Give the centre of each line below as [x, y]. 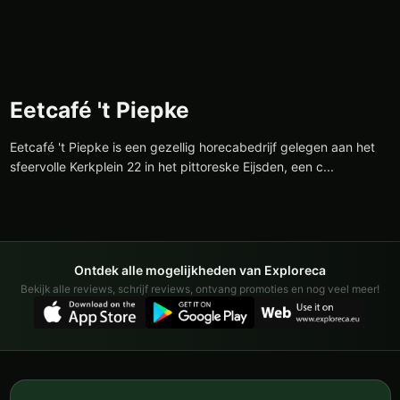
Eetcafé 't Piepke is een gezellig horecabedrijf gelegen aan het [192, 146]
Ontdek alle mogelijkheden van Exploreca [200, 270]
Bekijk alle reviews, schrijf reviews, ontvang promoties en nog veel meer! [200, 288]
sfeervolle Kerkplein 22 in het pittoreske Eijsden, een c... [173, 166]
